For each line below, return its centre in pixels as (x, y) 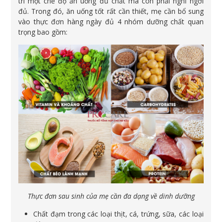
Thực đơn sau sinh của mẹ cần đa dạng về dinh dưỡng (111, 196)
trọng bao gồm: (43, 32)
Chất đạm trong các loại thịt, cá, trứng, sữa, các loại (118, 214)
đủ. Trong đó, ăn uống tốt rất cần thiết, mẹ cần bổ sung (111, 11)
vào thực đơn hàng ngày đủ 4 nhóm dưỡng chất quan (111, 21)
